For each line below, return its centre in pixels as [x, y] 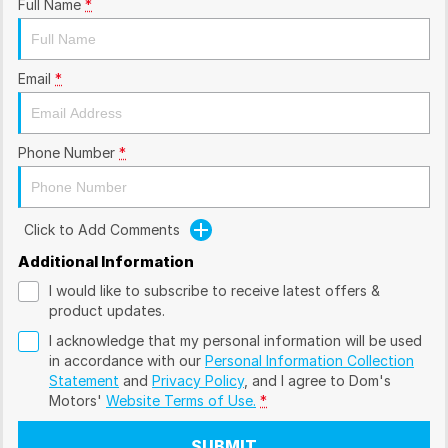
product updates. [107, 310]
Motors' [75, 400]
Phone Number [66, 152]
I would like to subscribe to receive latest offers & [214, 290]
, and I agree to [296, 380]
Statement [84, 380]
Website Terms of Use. [181, 400]
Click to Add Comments [102, 230]
